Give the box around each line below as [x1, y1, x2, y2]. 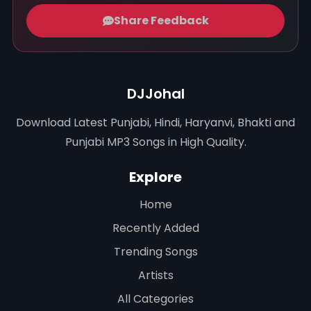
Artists [137, 267, 174, 283]
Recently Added [112, 219, 199, 236]
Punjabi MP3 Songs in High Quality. [65, 133, 246, 150]
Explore [129, 167, 182, 187]
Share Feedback [113, 12, 209, 29]
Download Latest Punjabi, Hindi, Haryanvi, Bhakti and [16, 114, 295, 131]
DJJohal [126, 83, 185, 103]
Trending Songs [113, 243, 198, 260]
